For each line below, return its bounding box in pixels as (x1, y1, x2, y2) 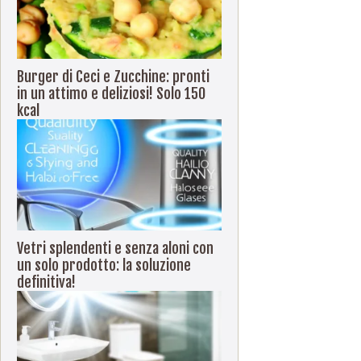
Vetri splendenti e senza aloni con (17, 239, 214, 257)
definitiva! (17, 273, 76, 291)
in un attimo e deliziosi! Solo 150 (17, 85, 205, 102)
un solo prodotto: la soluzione (17, 256, 191, 274)
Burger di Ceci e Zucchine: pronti (17, 68, 210, 85)
